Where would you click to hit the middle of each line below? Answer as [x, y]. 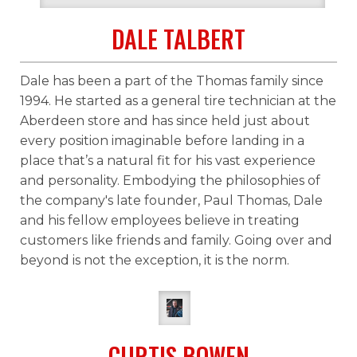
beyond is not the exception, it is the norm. [155, 261]
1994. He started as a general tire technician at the [178, 101]
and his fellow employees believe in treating [160, 221]
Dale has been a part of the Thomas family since [172, 81]
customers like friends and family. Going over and [176, 241]
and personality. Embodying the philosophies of [170, 181]
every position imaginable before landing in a [162, 141]
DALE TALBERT [178, 39]
